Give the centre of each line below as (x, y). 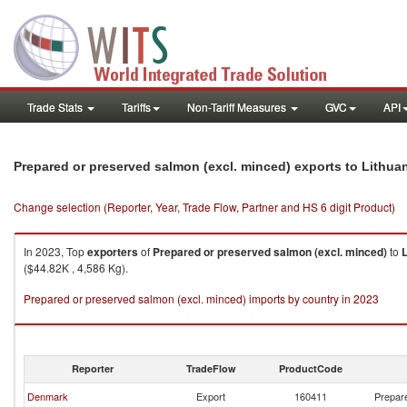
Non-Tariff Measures (238, 107)
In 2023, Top (55, 251)
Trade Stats (56, 107)
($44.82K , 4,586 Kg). (76, 268)
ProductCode (311, 368)
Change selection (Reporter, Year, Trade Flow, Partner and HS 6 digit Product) (204, 207)
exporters (113, 252)
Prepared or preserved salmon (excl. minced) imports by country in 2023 (201, 298)
